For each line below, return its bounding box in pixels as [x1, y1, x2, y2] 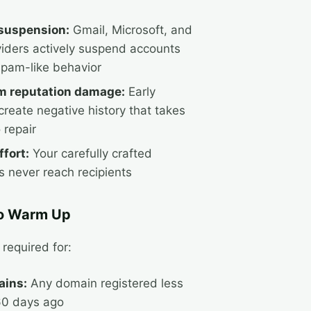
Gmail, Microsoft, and [69, 23, 192, 37]
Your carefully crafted [29, 146, 152, 160]
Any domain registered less [27, 276, 183, 290]
